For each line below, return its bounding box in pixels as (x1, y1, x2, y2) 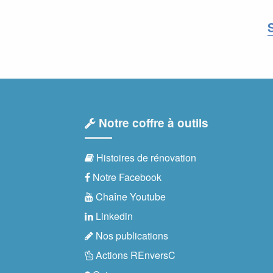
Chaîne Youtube (93, 190, 166, 204)
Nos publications (93, 229, 168, 243)
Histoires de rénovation (94, 151, 196, 165)
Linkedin (93, 209, 133, 224)
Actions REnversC (93, 248, 175, 263)
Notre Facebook (90, 170, 161, 185)
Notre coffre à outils (96, 115, 208, 132)
